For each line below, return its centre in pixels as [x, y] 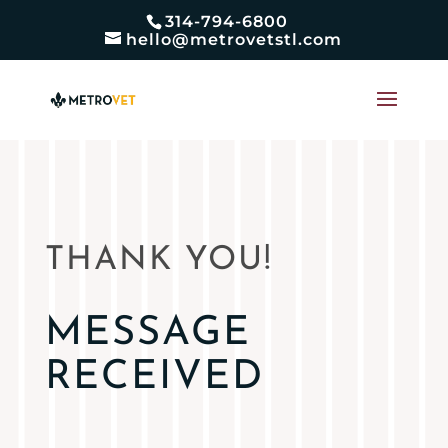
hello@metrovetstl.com [234, 39]
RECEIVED [154, 378]
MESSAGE [147, 334]
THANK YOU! [158, 260]
